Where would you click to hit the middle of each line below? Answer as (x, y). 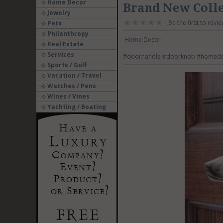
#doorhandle (142, 56)
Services (60, 55)
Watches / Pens (71, 86)
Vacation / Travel (73, 75)
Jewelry (58, 13)
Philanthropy (67, 34)
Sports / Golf (66, 65)
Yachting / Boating (76, 107)
